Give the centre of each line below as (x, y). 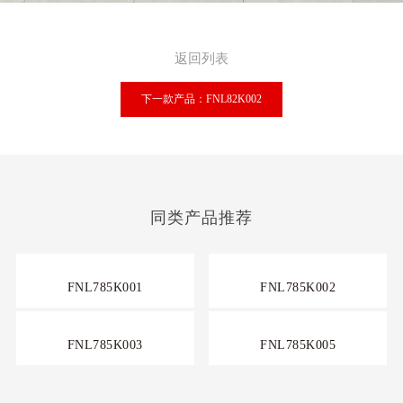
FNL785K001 (105, 288)
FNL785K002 (298, 288)
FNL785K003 (105, 345)
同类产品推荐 (201, 218)
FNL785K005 (298, 345)
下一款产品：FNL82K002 (201, 99)
